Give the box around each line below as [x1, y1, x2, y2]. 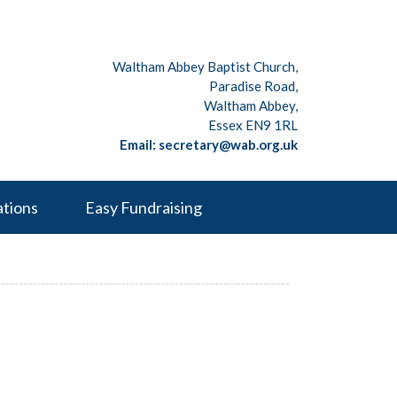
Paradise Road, [209, 78, 298, 94]
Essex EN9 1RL [208, 117, 298, 133]
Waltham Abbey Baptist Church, [113, 58, 298, 74]
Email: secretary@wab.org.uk [120, 136, 298, 152]
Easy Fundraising [85, 198, 202, 217]
